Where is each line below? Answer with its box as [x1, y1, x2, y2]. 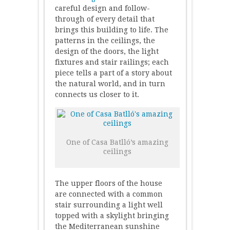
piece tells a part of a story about [54, 68, 172, 77]
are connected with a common [54, 189, 163, 198]
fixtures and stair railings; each [54, 57, 169, 66]
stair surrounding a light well [54, 200, 163, 209]
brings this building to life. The [54, 25, 168, 34]
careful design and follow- [54, 4, 150, 12]
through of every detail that [54, 14, 155, 23]
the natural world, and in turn [54, 79, 165, 88]
